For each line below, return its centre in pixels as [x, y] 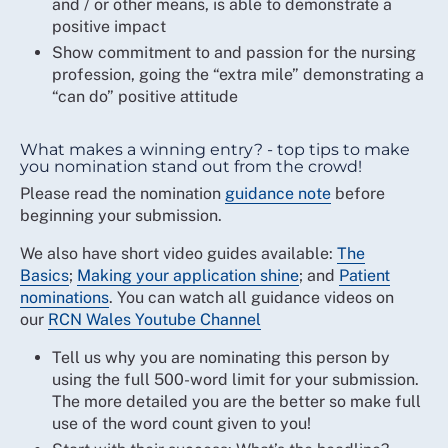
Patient [364, 275]
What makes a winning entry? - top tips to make [215, 149]
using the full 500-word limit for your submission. [235, 379]
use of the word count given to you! [181, 423]
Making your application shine [188, 275]
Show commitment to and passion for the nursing [234, 52]
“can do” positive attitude [145, 96]
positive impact [111, 26]
